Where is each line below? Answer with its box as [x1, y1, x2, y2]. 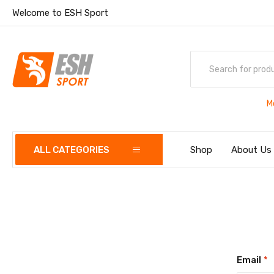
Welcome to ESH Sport [12, 7, 109, 18]
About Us [231, 144, 272, 155]
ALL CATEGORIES [34, 144, 110, 155]
